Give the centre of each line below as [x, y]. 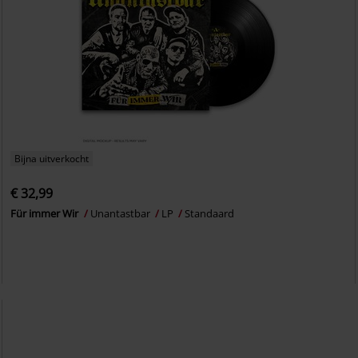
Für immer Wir [46, 214]
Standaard [210, 214]
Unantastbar [122, 214]
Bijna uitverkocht [52, 159]
